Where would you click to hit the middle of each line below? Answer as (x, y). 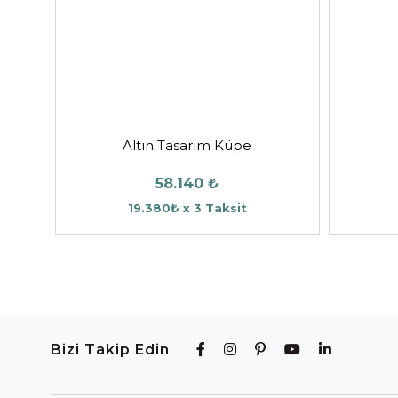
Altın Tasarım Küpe (187, 145)
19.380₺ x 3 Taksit (187, 207)
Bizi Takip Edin (110, 349)
